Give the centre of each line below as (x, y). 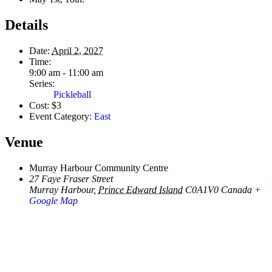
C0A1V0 (202, 189)
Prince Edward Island (141, 189)
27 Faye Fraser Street (71, 178)
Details (26, 25)
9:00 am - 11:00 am (66, 72)
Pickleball (72, 94)
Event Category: (60, 116)
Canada (236, 189)
